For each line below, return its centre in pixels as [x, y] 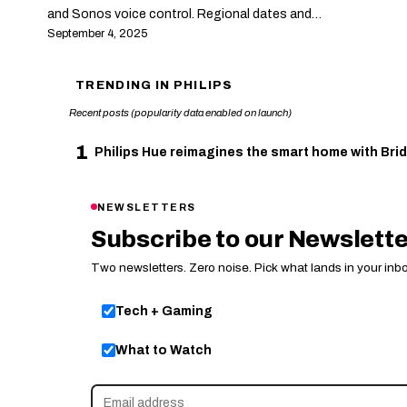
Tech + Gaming [164, 311]
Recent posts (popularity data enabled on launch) [180, 112]
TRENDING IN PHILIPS [154, 85]
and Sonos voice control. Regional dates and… [184, 14]
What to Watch [164, 350]
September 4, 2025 [98, 33]
